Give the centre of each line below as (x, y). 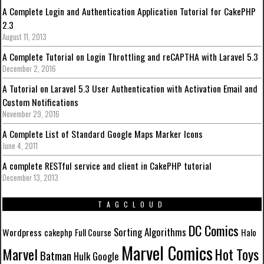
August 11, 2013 (25, 37)
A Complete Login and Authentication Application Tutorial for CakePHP (129, 11)
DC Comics (214, 230)
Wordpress (22, 232)
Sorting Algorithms (150, 232)
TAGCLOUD (132, 204)
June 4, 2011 (20, 146)
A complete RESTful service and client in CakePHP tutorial (107, 165)
